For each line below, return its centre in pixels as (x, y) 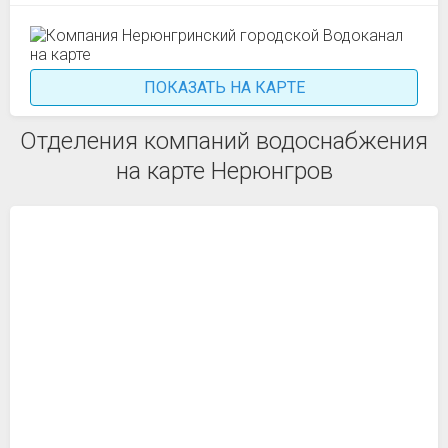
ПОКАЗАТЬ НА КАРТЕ (224, 87)
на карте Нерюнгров (224, 171)
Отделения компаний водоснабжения (224, 141)
